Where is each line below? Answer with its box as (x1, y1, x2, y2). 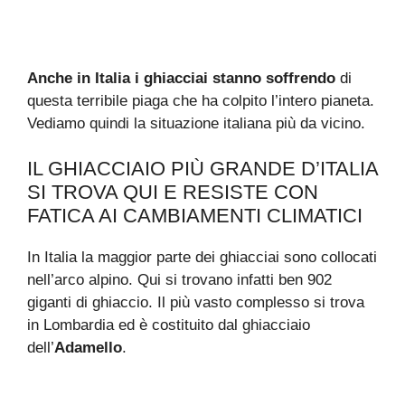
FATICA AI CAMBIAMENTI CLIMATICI (27, 204, 363, 228)
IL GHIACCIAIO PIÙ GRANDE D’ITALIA (27, 157, 378, 181)
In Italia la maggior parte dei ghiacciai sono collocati (27, 249, 377, 267)
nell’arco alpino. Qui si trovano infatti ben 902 (27, 271, 332, 289)
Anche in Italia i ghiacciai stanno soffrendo (27, 69, 335, 87)
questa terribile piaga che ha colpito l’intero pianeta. (27, 91, 374, 109)
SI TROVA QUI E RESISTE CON (27, 181, 318, 204)
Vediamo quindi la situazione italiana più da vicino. (27, 114, 365, 132)
